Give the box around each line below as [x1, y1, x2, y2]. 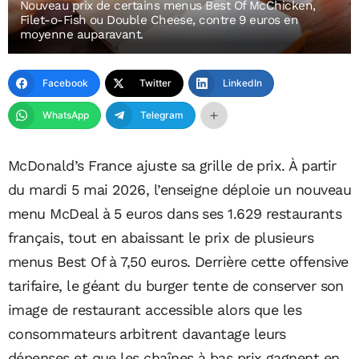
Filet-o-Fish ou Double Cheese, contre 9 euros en [20, 12, 299, 27]
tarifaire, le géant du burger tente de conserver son [8, 276, 344, 294]
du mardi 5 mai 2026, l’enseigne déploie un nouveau [8, 180, 351, 198]
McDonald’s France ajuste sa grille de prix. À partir [8, 156, 337, 174]
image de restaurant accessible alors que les [8, 301, 302, 318]
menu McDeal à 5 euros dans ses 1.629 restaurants [8, 204, 342, 222]
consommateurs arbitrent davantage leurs [8, 325, 286, 342]
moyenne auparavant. [20, 26, 143, 42]
